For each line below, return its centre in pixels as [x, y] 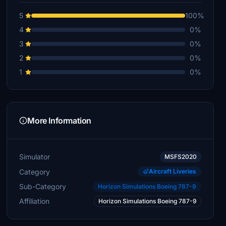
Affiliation [35, 201]
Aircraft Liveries [172, 171]
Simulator [35, 157]
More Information [59, 121]
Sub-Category [43, 186]
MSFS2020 [180, 157]
